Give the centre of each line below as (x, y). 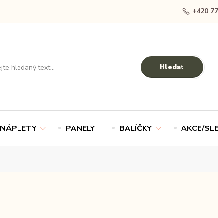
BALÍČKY (136, 128)
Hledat (172, 67)
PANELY (80, 128)
